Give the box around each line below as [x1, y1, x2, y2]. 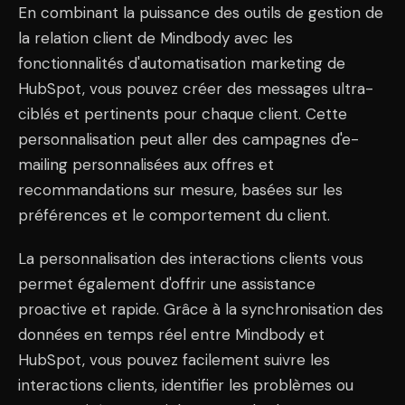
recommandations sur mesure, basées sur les [18, 179, 343, 200]
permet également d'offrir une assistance [18, 273, 316, 294]
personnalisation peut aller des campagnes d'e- [18, 128, 359, 149]
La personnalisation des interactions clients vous [18, 248, 363, 268]
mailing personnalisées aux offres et [18, 154, 274, 174]
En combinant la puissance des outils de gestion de [18, 2, 383, 23]
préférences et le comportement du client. [18, 204, 330, 225]
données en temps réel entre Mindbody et [18, 324, 325, 344]
